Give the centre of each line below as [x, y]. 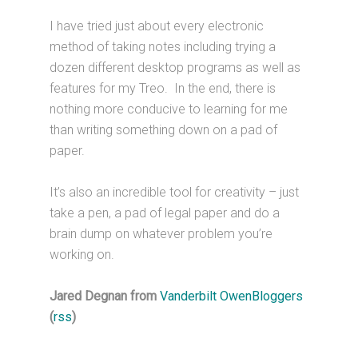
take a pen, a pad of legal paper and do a [165, 213]
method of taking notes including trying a [163, 47]
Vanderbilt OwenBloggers [232, 296]
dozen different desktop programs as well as [175, 68]
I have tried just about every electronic [157, 26]
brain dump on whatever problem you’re [161, 234]
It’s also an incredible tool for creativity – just [175, 193]
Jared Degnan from [105, 296]
